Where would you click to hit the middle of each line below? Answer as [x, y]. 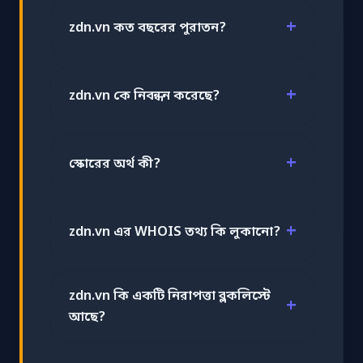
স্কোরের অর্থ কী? [115, 164]
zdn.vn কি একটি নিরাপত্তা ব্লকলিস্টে [170, 296]
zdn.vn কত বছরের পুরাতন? [147, 28]
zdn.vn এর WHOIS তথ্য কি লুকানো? [175, 232]
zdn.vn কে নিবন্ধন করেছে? [144, 96]
